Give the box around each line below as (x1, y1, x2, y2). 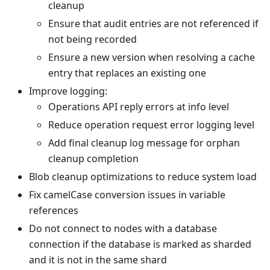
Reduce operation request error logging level (48, 118, 254, 132)
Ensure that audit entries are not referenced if (48, 17, 259, 31)
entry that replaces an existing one (48, 66, 206, 80)
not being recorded (48, 33, 137, 46)
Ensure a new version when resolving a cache (48, 51, 255, 64)
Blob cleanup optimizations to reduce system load (29, 170, 257, 184)
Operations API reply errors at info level (48, 100, 229, 114)
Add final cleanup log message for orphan (48, 136, 240, 150)
